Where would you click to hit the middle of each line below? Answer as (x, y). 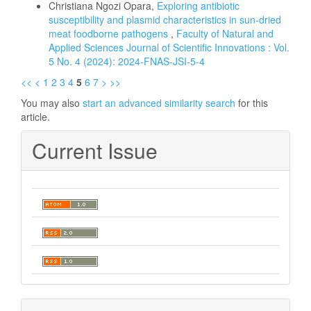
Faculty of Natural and (225, 34)
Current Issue (95, 151)
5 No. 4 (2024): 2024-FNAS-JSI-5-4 (127, 61)
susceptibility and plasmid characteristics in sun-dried (165, 20)
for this (252, 103)
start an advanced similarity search (159, 103)
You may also (52, 103)
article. (35, 117)
